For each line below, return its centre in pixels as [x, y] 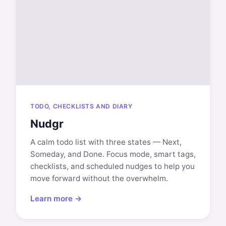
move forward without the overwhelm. [99, 178]
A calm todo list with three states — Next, [106, 142]
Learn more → [56, 199]
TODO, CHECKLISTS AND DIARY [81, 106]
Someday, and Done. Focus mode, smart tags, [113, 154]
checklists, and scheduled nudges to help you [112, 166]
